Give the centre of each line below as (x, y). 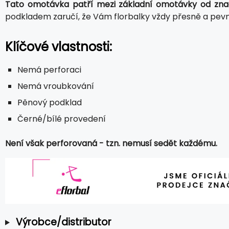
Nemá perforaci (49, 70)
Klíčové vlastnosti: (59, 47)
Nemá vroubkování (56, 86)
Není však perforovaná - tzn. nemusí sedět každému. (111, 143)
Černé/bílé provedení (62, 119)
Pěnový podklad (50, 102)
